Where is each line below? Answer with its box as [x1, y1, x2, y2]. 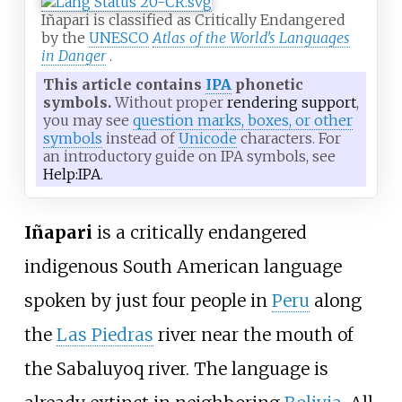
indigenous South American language [23, 256, 342, 278]
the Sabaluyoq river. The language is [23, 358, 328, 380]
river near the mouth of [153, 324, 353, 346]
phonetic [232, 75, 303, 94]
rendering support [227, 93, 356, 112]
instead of [102, 129, 179, 148]
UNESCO [89, 29, 149, 48]
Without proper [111, 93, 227, 112]
